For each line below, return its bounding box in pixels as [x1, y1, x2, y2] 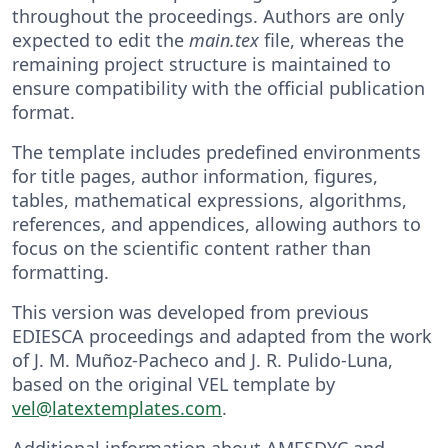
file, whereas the [259, 27, 404, 52]
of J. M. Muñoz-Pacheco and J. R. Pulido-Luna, [12, 347, 393, 372]
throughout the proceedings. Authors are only [12, 3, 404, 28]
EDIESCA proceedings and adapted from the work [12, 323, 432, 348]
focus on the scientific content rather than [12, 235, 371, 260]
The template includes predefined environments [12, 139, 421, 164]
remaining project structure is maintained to [12, 51, 391, 76]
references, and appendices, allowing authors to [12, 211, 421, 236]
